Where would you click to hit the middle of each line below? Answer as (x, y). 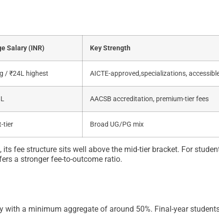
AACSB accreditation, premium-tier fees (149, 99)
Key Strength (110, 48)
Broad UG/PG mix (117, 125)
